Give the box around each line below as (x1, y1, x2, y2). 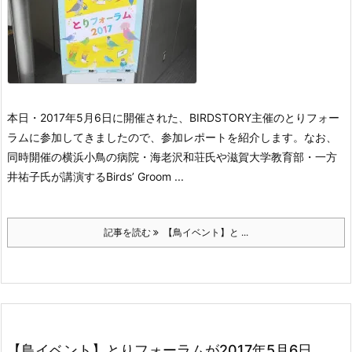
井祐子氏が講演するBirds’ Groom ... (7, 170, 184, 183)
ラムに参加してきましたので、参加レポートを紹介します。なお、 (7, 130, 337, 144)
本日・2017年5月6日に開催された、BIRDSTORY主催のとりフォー (7, 111, 339, 124)
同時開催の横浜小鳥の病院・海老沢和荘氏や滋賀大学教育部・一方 (7, 150, 337, 163)
